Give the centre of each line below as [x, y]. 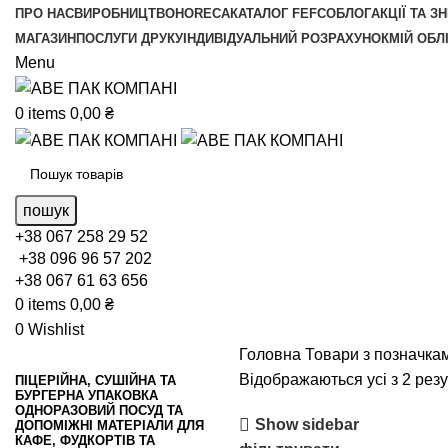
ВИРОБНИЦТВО [124, 13]
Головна [272, 354]
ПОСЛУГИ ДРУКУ [129, 38]
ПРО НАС [44, 13]
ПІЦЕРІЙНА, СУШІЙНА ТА [95, 380]
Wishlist [56, 329]
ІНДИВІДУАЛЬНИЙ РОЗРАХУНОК [286, 38]
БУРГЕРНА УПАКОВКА [86, 395]
